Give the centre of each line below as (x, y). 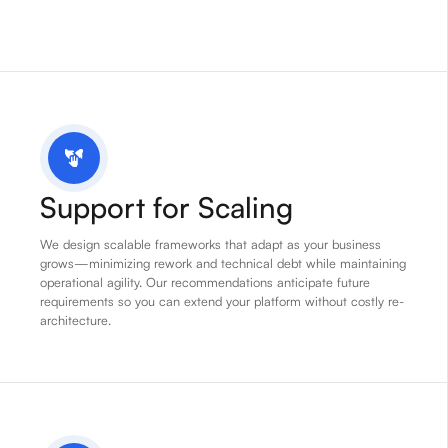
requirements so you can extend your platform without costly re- (222, 301)
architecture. (75, 320)
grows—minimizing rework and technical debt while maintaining (223, 263)
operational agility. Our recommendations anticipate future (205, 282)
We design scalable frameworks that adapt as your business (210, 244)
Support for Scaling (166, 207)
